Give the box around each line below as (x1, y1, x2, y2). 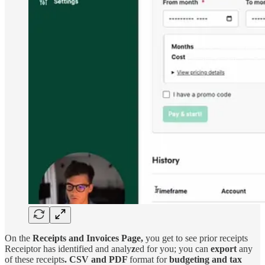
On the (5, 232, 33, 243)
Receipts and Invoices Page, (33, 232, 146, 243)
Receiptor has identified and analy (5, 243, 131, 254)
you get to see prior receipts (146, 232, 248, 243)
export (208, 243, 237, 254)
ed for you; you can (135, 243, 208, 254)
